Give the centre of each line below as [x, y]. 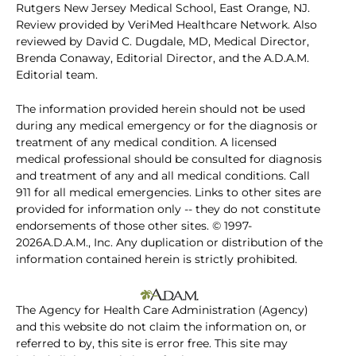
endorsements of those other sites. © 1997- [134, 226]
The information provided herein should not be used [161, 109]
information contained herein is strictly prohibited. [157, 259]
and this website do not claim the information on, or [161, 327]
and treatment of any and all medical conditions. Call [163, 176]
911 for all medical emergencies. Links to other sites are [168, 193]
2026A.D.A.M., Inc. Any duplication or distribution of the [169, 243]
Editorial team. [57, 75]
